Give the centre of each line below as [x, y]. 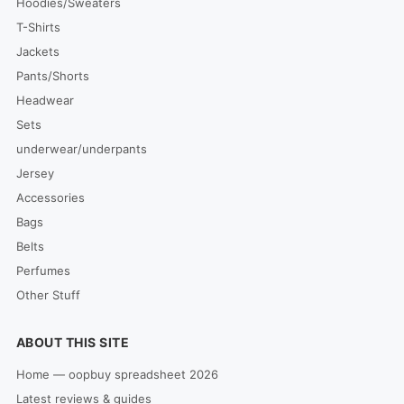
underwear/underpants [81, 149]
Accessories [50, 197]
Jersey [35, 173]
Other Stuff [48, 295]
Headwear [45, 100]
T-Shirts [38, 27]
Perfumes [43, 271]
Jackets [37, 51]
